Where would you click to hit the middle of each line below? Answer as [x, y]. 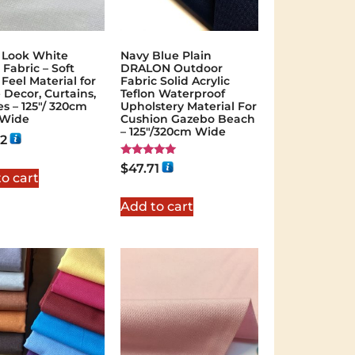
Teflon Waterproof [172, 93]
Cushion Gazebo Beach [187, 118]
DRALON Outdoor [171, 68]
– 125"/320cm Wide [173, 131]
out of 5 [140, 185]
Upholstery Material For [188, 106]
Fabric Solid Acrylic [175, 80]
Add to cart [157, 207]
